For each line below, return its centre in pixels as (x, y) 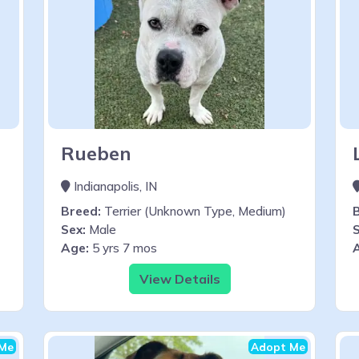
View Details (179, 278)
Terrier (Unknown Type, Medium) (194, 211)
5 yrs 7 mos (123, 248)
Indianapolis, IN (114, 186)
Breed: (81, 211)
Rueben (96, 153)
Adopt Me (278, 346)
